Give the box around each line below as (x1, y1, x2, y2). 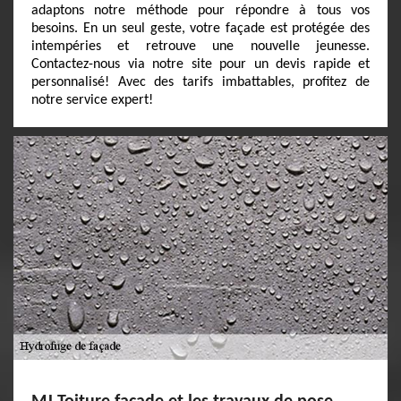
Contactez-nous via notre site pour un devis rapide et (31, 57, 370, 72)
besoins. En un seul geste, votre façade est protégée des (31, 21, 370, 36)
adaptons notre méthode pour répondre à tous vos (31, 4, 370, 18)
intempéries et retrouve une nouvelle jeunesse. (31, 39, 370, 54)
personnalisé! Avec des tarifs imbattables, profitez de (31, 75, 370, 90)
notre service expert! (31, 93, 153, 107)
